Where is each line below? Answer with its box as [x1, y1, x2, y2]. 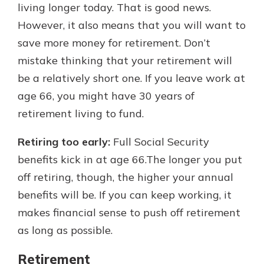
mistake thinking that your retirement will [18, 54, 232, 68]
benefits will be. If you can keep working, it [18, 188, 232, 202]
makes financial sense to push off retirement [18, 206, 240, 220]
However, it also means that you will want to [18, 18, 246, 32]
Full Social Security [110, 135, 209, 149]
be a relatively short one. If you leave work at [18, 71, 245, 85]
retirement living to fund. [18, 107, 144, 121]
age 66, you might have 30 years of [18, 89, 194, 103]
